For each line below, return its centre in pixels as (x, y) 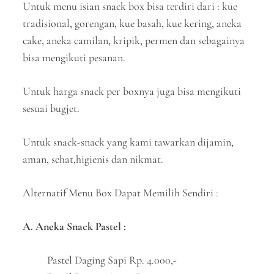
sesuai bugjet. (51, 108)
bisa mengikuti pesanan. (74, 57)
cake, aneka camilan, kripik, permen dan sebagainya (134, 40)
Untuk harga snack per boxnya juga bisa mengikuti (132, 91)
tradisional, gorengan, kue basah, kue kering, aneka (132, 23)
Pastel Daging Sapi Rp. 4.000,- (112, 260)
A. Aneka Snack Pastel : (75, 226)
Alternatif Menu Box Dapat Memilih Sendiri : (121, 193)
